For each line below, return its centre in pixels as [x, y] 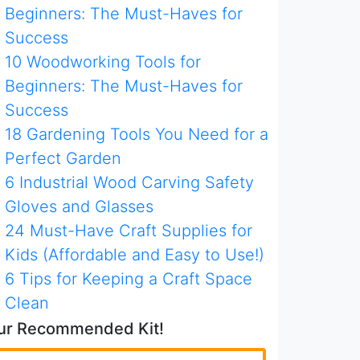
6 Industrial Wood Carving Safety [129, 182]
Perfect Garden [63, 158]
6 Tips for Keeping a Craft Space [129, 279]
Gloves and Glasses [79, 207]
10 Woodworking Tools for [103, 62]
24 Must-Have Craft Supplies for [129, 231]
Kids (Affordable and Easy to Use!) [135, 255]
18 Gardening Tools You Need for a [137, 134]
